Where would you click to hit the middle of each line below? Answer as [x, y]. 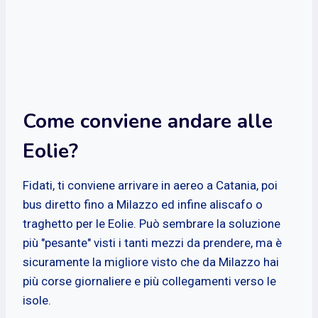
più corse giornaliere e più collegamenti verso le [149, 281]
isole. [37, 300]
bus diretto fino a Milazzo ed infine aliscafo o [143, 204]
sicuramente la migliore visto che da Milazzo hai [151, 262]
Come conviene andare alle [148, 121]
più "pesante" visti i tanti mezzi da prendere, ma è [152, 242]
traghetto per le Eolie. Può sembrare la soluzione [152, 223]
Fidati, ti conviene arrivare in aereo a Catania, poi [150, 185]
